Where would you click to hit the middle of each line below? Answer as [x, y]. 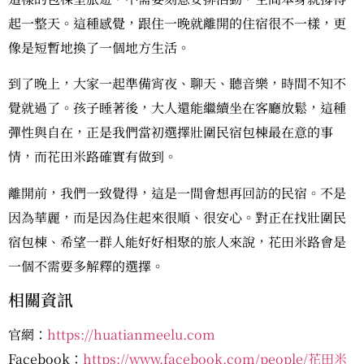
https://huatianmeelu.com [131, 335]
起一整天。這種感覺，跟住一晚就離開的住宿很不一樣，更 [177, 23]
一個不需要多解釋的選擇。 [86, 266]
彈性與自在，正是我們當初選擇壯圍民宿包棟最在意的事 [171, 132]
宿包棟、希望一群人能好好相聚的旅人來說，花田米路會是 [177, 241]
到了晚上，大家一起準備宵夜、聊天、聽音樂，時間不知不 [177, 84]
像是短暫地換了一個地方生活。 [99, 47]
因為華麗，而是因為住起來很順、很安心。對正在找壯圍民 [177, 217]
